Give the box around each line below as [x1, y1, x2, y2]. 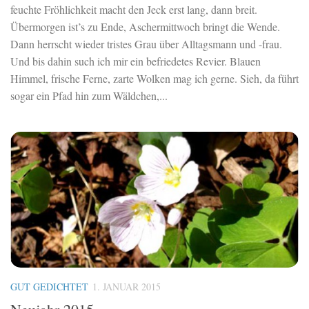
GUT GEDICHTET [10, 280, 88, 294]
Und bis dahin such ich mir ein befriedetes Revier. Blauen [10, 54, 261, 69]
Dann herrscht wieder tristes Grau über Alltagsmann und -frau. [10, 37, 282, 52]
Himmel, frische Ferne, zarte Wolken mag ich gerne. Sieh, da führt [10, 71, 299, 86]
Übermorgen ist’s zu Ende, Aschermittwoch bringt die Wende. [10, 19, 280, 34]
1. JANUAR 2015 [92, 280, 161, 294]
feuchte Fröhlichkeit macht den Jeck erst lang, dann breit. [10, 2, 257, 17]
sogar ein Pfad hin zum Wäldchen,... [10, 88, 168, 103]
